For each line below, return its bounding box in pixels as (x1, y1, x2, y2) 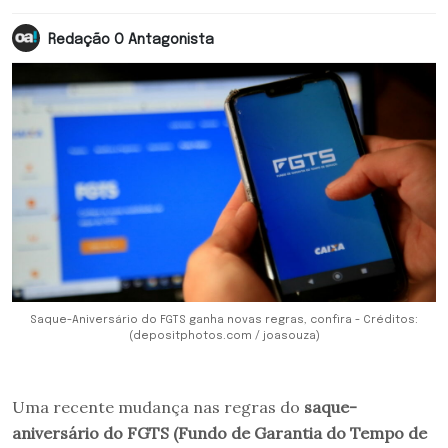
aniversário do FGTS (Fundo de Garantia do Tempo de (12, 422, 427, 443)
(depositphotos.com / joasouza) (128, 329, 320, 342)
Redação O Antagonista (48, 32, 214, 47)
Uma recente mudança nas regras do (12, 396, 304, 417)
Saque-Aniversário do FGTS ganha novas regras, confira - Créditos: (30, 313, 418, 326)
